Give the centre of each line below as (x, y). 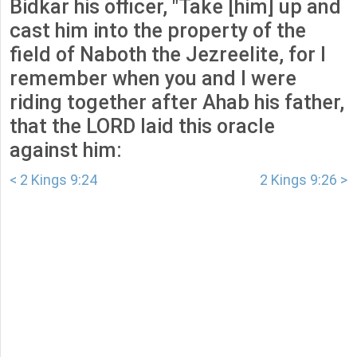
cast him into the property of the (158, 31)
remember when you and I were (153, 79)
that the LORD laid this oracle (142, 127)
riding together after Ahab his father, (177, 103)
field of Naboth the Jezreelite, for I (168, 55)
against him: (66, 151)
